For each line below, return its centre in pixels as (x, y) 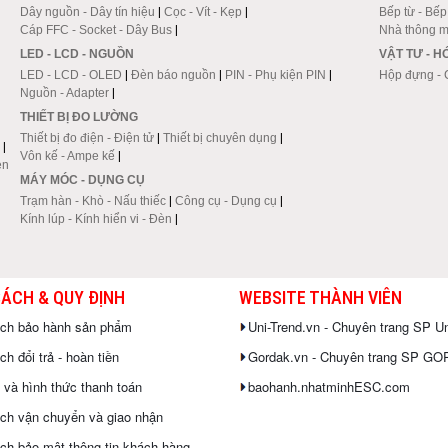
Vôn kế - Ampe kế (67, 155)
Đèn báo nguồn (173, 74)
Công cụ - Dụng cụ (225, 200)
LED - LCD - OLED (70, 74)
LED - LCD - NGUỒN (76, 54)
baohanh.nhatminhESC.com (329, 386)
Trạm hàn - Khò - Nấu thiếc (92, 200)
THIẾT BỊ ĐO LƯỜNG (78, 117)
